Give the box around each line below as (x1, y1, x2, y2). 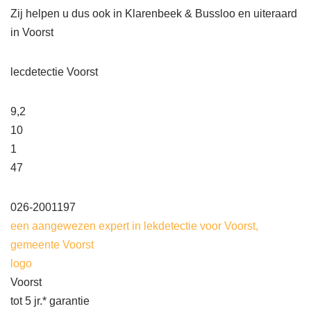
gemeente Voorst (10, 239, 94, 251)
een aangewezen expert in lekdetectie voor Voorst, (10, 220, 258, 233)
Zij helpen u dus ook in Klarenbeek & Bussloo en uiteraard (10, 8, 297, 20)
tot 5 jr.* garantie (10, 295, 90, 308)
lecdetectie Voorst (10, 66, 98, 78)
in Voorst (10, 26, 56, 39)
